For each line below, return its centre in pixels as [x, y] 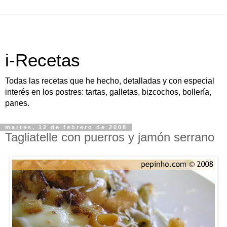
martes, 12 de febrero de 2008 [66, 127]
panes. [17, 103]
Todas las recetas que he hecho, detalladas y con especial [110, 81]
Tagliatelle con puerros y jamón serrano [110, 137]
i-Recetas [43, 60]
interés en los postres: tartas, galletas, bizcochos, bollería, [108, 92]
